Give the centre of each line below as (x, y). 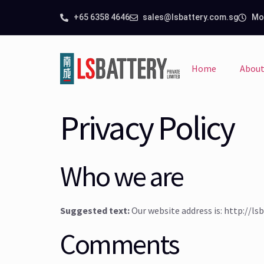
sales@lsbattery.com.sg (190, 17)
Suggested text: (96, 210)
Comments (120, 244)
